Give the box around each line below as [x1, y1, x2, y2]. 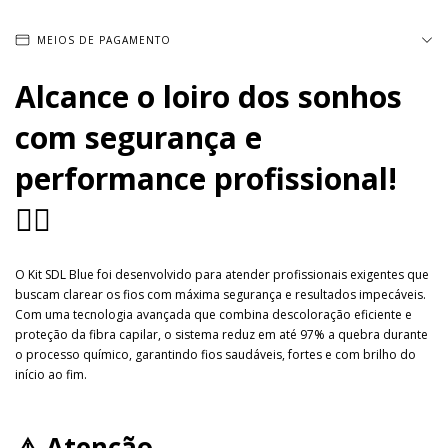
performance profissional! [15, 158, 397, 199]
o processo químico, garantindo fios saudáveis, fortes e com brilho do [15, 345, 416, 363]
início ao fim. [15, 365, 87, 383]
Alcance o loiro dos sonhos [15, 76, 402, 117]
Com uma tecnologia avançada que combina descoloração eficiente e [15, 305, 412, 323]
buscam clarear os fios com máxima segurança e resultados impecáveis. [15, 285, 426, 303]
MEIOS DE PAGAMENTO [37, 33, 171, 47]
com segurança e [15, 117, 262, 158]
